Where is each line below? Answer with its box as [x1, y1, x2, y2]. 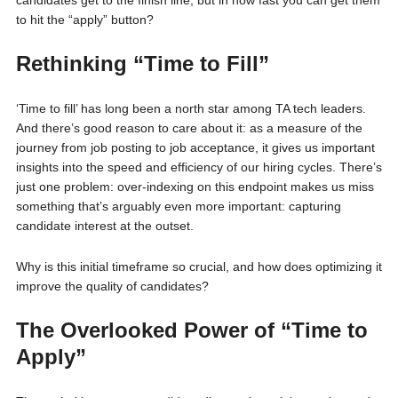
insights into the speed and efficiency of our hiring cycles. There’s [15, 160, 382, 174]
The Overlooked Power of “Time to [15, 318, 368, 342]
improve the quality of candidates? [15, 279, 209, 293]
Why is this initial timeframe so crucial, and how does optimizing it [15, 259, 382, 274]
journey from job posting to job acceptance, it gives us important [15, 140, 375, 155]
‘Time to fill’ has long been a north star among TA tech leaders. [15, 101, 366, 115]
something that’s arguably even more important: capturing [15, 199, 341, 213]
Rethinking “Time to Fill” [15, 52, 269, 76]
